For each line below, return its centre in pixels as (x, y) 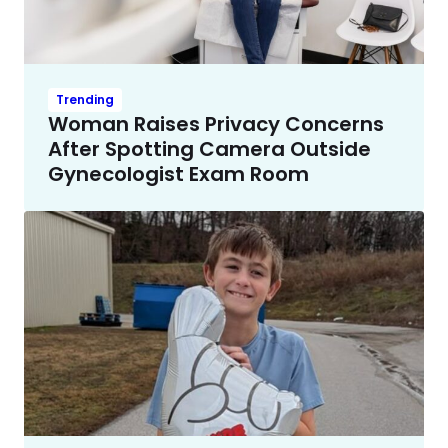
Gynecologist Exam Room (178, 173)
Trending (85, 99)
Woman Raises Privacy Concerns (216, 123)
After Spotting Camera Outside (209, 148)
